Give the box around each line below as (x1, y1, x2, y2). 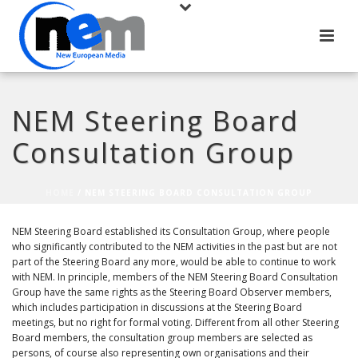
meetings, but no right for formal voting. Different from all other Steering (12, 316, 339, 329)
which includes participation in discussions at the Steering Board (12, 300, 302, 314)
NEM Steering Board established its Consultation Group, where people (12, 225, 330, 238)
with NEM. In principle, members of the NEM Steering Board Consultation (12, 270, 338, 284)
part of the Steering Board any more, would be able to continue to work (12, 255, 336, 268)
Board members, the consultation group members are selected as (12, 331, 312, 344)
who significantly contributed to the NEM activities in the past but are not (12, 240, 337, 253)
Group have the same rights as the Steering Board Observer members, (12, 285, 332, 299)
